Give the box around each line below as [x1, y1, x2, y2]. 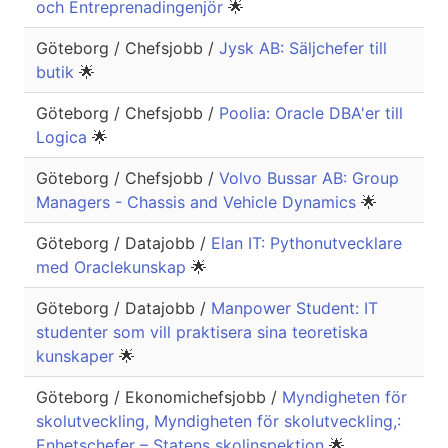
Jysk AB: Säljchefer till [219, 38, 387, 59]
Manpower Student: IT [211, 298, 378, 319]
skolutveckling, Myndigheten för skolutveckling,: [36, 411, 401, 432]
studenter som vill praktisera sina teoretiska [36, 322, 368, 343]
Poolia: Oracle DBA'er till [219, 103, 403, 124]
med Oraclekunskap [36, 257, 191, 278]
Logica [36, 127, 92, 148]
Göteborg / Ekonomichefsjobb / [36, 387, 282, 408]
